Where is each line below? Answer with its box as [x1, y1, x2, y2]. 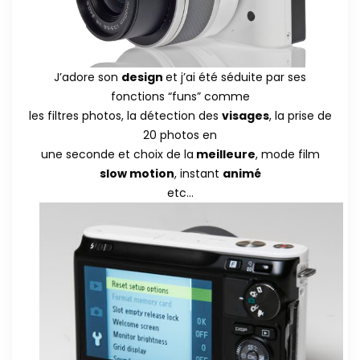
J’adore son [54, 69, 121, 86]
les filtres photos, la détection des [28, 108, 222, 125]
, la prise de [268, 108, 332, 125]
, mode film [255, 146, 320, 163]
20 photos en [143, 127, 217, 144]
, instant [174, 166, 223, 182]
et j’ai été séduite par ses [166, 69, 306, 86]
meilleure [193, 146, 256, 163]
